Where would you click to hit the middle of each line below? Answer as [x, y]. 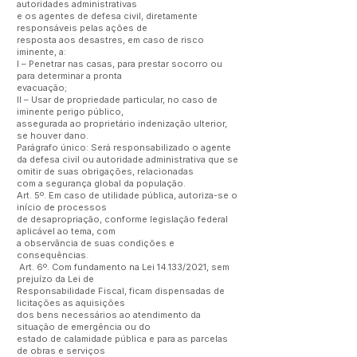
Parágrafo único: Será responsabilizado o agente [124, 147]
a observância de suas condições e [96, 243]
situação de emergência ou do [85, 327]
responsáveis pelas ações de [83, 28]
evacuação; [42, 88]
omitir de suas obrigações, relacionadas [106, 171]
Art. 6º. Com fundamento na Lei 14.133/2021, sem [123, 267]
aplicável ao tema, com [67, 231]
